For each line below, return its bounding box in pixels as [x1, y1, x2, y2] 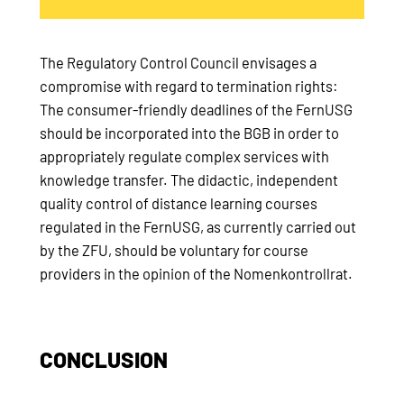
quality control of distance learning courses [40, 194, 317, 212]
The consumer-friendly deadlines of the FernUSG [40, 100, 353, 118]
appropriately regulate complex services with [40, 147, 329, 165]
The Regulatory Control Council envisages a [40, 53, 317, 71]
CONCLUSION [40, 346, 168, 373]
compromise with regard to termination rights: [40, 77, 338, 95]
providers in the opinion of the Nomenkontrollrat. [40, 264, 353, 282]
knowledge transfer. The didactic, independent [40, 170, 338, 188]
